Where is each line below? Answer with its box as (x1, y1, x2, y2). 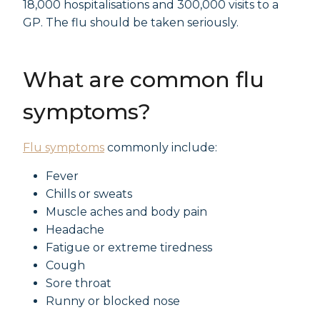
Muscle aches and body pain (46, 205, 207, 219)
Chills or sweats (46, 187, 132, 201)
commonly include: (104, 141, 217, 154)
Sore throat (46, 276, 111, 290)
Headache (46, 223, 104, 236)
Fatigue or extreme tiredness (46, 241, 212, 254)
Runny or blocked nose (46, 294, 180, 308)
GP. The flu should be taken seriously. (23, 16, 241, 29)
